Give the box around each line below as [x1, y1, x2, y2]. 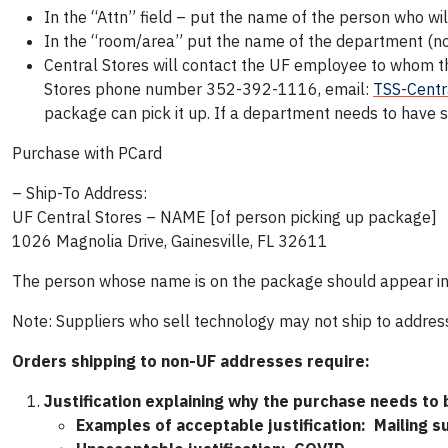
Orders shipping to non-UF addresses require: [12, 351, 370, 372]
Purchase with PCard [12, 143, 162, 164]
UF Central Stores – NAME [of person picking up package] [12, 207, 437, 228]
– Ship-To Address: [12, 183, 147, 204]
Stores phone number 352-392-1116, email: [44, 79, 373, 100]
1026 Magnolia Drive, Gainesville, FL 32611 [12, 231, 328, 252]
